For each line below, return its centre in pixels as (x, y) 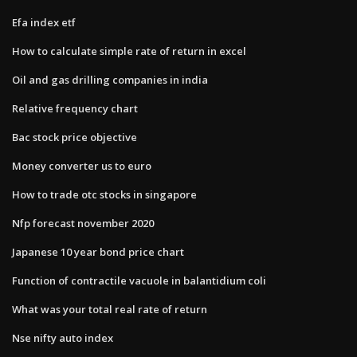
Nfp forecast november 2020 (83, 223)
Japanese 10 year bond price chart (98, 251)
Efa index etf (44, 22)
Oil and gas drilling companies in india (110, 79)
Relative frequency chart (75, 108)
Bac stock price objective (75, 137)
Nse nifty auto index (63, 337)
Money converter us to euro (82, 165)
